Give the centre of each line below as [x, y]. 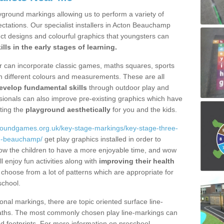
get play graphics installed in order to [102, 139]
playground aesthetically [68, 109]
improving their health [137, 161]
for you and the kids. [144, 109]
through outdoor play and [128, 87]
